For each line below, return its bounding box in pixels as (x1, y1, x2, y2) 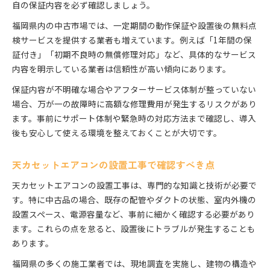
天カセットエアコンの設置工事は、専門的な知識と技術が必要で (12, 179, 257, 192)
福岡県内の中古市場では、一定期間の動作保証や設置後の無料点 (12, 19, 257, 32)
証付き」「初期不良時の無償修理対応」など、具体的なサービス (12, 48, 256, 61)
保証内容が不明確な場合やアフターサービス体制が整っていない (12, 83, 256, 96)
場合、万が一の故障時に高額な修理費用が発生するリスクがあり (12, 98, 257, 110)
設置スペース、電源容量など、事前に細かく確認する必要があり (12, 208, 255, 221)
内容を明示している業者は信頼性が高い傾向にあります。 (12, 63, 231, 75)
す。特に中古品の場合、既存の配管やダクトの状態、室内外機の (12, 193, 256, 206)
